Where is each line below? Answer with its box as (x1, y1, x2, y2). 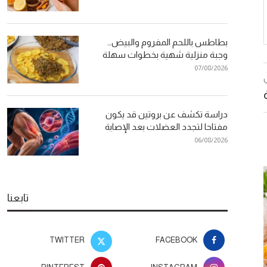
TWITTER (49, 235, 85, 244)
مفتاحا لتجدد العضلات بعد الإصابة (105, 121, 228, 132)
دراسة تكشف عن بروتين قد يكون (105, 108, 228, 119)
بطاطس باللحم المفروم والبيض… (107, 36, 228, 47)
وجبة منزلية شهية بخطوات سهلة (103, 49, 228, 60)
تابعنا (7, 191, 29, 204)
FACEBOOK (156, 235, 197, 244)
